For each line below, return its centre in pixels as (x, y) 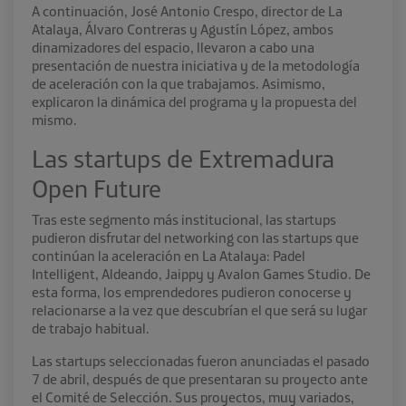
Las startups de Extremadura (183, 159)
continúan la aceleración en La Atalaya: (152, 256)
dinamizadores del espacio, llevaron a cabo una (173, 48)
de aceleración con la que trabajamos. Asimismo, (179, 84)
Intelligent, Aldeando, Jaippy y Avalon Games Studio (190, 274)
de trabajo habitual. (91, 329)
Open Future (97, 188)
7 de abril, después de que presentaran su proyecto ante (200, 379)
